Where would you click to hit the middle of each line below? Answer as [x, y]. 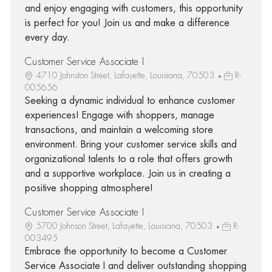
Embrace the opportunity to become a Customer [126, 251]
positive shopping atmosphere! [89, 188]
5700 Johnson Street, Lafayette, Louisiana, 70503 [125, 226]
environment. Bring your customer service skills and [131, 144]
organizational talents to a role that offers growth [128, 159]
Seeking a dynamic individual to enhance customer [130, 100]
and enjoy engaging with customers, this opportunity [134, 8]
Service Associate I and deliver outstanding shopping [135, 266]
